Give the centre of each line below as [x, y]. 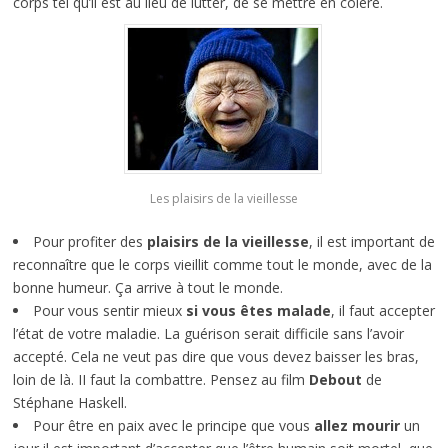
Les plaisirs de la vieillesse [224, 199]
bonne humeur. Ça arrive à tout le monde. [147, 288]
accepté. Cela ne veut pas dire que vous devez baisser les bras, [215, 357]
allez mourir [358, 426]
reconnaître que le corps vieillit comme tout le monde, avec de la [222, 265]
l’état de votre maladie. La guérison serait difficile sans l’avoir [208, 334]
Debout [335, 380]
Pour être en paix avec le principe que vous [173, 426]
